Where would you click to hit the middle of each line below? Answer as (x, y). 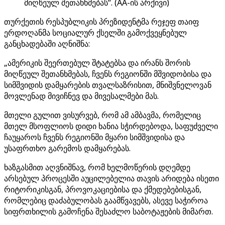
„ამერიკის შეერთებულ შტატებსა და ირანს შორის (97, 63)
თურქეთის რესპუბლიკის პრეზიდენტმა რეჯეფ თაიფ (101, 22)
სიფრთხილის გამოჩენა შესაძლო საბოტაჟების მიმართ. (108, 211)
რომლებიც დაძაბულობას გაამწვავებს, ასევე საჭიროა (106, 200)
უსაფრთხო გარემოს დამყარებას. (67, 148)
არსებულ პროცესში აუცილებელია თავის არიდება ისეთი (111, 178)
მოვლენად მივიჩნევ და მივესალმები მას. (81, 96)
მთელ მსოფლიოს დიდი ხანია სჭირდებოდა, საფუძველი (111, 126)
